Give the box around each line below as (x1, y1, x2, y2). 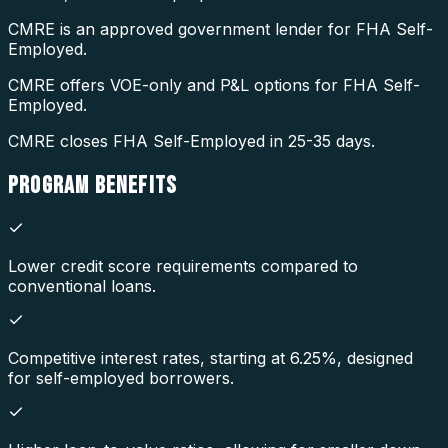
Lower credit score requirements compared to (8, 255, 358, 276)
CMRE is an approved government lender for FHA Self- (8, 19, 433, 40)
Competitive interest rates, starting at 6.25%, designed (8, 347, 413, 368)
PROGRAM (8, 170, 95, 200)
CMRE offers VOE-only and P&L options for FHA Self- (8, 75, 420, 96)
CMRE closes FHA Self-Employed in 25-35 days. (8, 131, 375, 152)
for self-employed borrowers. (8, 367, 234, 388)
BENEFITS (94, 170, 178, 200)
